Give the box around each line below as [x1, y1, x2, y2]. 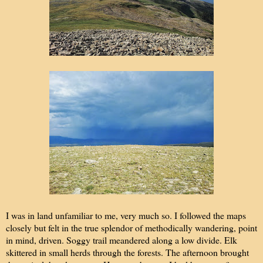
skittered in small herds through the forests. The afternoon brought [6, 245, 249, 258]
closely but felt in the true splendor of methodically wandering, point [6, 221, 257, 234]
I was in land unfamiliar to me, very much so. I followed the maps [6, 208, 246, 221]
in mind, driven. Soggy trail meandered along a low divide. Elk [6, 233, 237, 246]
